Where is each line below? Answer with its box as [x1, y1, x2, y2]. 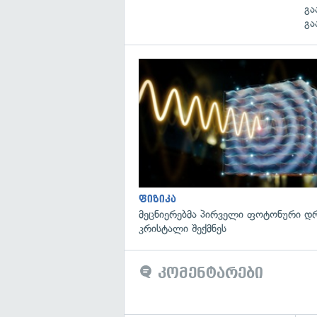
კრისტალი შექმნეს [139, 221, 226, 235]
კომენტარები [153, 264, 263, 282]
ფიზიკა [139, 193, 176, 204]
